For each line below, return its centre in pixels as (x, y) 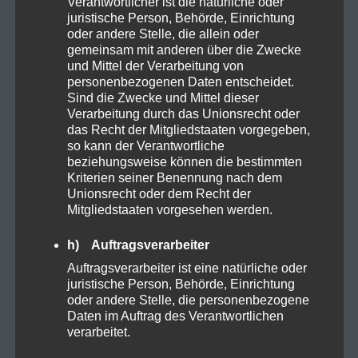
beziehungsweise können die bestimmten (184, 161)
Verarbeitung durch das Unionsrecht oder (183, 113)
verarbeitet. (98, 332)
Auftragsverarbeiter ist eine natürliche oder (187, 268)
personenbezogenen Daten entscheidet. (180, 82)
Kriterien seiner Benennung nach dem (174, 177)
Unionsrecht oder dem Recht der (159, 193)
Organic (73, 125)
